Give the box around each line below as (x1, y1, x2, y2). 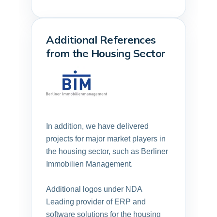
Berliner (141, 147, 168, 155)
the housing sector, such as (46, 147, 141, 155)
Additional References (46, 32, 156, 46)
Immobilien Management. (46, 159, 133, 168)
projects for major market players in (46, 134, 166, 143)
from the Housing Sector (46, 46, 166, 60)
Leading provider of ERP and (46, 197, 146, 206)
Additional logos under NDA (46, 185, 142, 193)
